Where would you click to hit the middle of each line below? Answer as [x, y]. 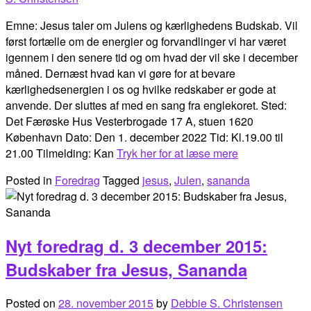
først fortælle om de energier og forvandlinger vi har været [146, 42]
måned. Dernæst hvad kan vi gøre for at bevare [120, 74]
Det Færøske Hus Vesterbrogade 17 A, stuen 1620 [129, 121]
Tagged [123, 180]
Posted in [30, 180]
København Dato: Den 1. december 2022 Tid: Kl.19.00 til [144, 137]
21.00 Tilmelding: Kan [61, 153]
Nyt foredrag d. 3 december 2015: [136, 246]
